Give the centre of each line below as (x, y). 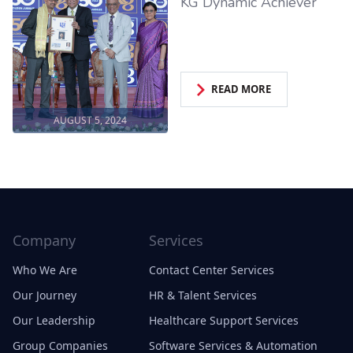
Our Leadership (54, 320)
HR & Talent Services (203, 295)
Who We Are (45, 269)
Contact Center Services (212, 269)
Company (44, 240)
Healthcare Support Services (224, 320)
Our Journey (45, 295)
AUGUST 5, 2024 (91, 120)
